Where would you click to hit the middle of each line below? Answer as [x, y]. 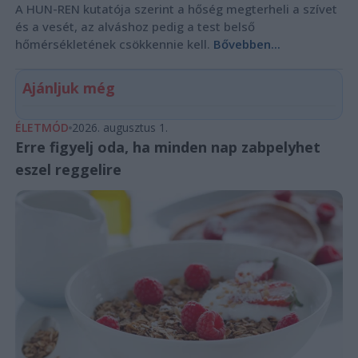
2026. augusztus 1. [119, 128]
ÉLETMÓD [42, 128]
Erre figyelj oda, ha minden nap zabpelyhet [167, 147]
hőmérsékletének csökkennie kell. [114, 44]
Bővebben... [247, 44]
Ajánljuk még [68, 88]
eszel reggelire [68, 170]
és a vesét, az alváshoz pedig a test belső [135, 27]
